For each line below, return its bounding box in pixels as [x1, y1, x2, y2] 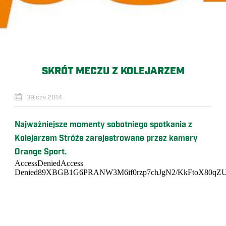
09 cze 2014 [26, 93, 62, 101]
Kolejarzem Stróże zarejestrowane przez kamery [15, 133, 198, 144]
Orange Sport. [15, 147, 69, 157]
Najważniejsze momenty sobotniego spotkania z [15, 120, 192, 130]
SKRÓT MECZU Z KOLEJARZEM [41, 65, 185, 78]
